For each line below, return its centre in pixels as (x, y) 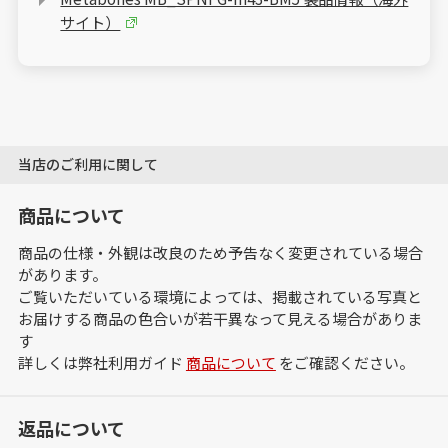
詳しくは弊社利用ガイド (101, 363)
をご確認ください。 (344, 363)
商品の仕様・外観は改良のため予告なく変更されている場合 (220, 253)
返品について (71, 428)
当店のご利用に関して (87, 164)
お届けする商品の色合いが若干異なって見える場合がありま (219, 319)
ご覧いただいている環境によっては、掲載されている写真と (219, 297)
